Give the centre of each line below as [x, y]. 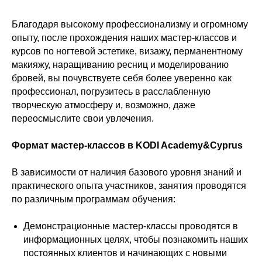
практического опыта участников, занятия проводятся [129, 186]
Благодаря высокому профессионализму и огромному [130, 24]
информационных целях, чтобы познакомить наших [136, 239]
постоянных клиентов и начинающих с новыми [125, 253]
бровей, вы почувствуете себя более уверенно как [122, 78]
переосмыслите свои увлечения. [83, 118]
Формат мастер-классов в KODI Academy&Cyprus [127, 145]
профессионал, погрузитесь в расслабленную [111, 92]
